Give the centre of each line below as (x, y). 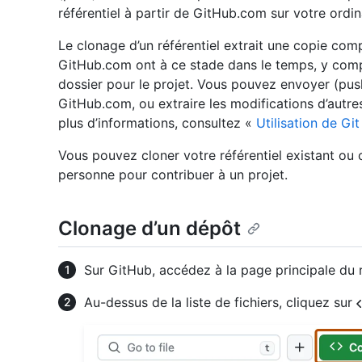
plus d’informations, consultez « (157, 123)
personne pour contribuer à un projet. (173, 175)
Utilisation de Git (308, 123)
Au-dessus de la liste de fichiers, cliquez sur (220, 303)
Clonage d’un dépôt (149, 229)
